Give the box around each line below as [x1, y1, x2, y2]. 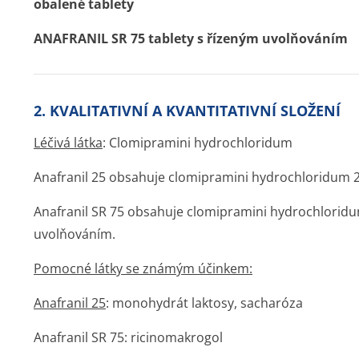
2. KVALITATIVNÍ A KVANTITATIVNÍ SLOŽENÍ [34, 101, 341, 120]
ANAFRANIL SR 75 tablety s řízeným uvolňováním [34, 30, 348, 47]
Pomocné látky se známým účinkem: [34, 260, 252, 277]
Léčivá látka [34, 134, 103, 151]
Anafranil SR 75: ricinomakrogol [34, 329, 223, 346]
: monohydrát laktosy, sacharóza [106, 294, 303, 312]
